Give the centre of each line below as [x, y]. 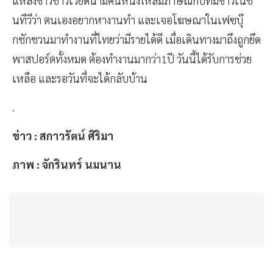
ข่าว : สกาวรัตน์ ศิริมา [64, 135]
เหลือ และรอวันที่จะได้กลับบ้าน [81, 78]
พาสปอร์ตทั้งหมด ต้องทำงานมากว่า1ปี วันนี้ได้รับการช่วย [132, 58]
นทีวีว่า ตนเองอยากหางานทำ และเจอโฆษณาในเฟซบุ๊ [128, 19]
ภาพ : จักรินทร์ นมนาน [68, 164]
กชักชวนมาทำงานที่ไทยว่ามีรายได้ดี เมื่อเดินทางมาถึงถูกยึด [136, 39]
